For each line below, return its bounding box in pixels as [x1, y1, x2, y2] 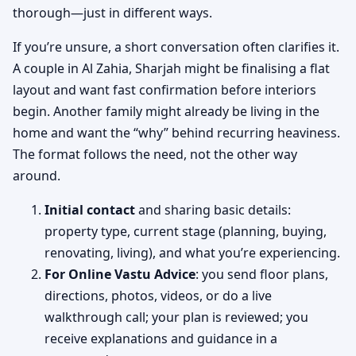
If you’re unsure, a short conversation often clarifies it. [13, 38, 339, 56]
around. [13, 167, 60, 185]
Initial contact [44, 201, 135, 219]
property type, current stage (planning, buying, [44, 222, 327, 241]
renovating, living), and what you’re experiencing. [44, 244, 340, 262]
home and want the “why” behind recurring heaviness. [13, 124, 340, 142]
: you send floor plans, [195, 265, 328, 284]
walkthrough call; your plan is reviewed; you [44, 308, 308, 327]
